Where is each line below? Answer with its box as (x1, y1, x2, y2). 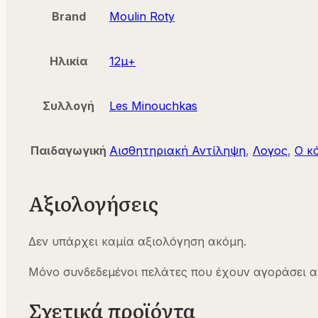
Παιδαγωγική (31, 143, 106, 158)
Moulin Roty (109, 9, 175, 24)
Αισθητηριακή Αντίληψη (109, 143, 246, 158)
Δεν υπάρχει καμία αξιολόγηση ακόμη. (28, 234, 246, 248)
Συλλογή (43, 99, 94, 114)
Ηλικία (50, 54, 87, 69)
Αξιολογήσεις (28, 187, 158, 218)
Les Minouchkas (109, 99, 197, 114)
